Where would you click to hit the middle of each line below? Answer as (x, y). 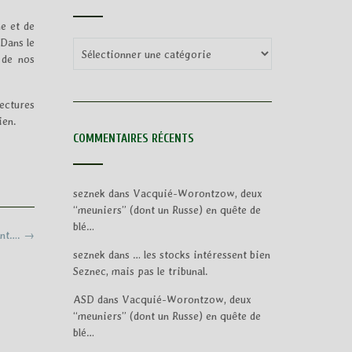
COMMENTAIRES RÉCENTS (133, 139)
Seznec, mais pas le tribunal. (140, 271)
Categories (99, 45)
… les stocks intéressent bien (201, 255)
